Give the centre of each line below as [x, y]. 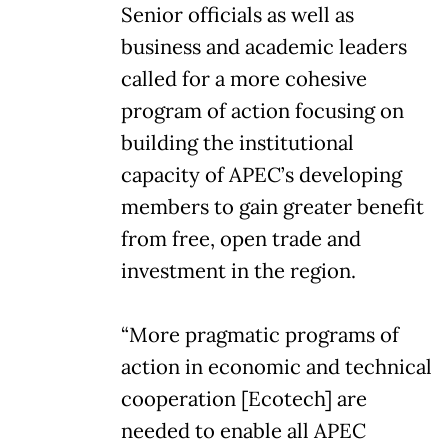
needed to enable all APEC [243, 430]
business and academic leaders [264, 46]
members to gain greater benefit [272, 206]
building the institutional [237, 142]
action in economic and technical [276, 366]
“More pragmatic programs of [260, 334]
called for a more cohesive [244, 78]
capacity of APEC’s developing [261, 174]
